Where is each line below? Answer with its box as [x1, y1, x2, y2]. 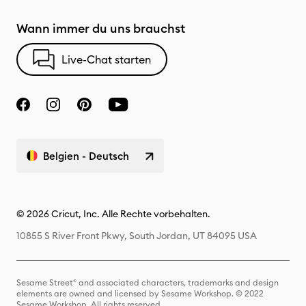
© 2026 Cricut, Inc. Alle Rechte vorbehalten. [16, 208, 210, 220]
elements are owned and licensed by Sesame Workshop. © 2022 [16, 288, 264, 298]
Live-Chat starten [61, 53, 151, 66]
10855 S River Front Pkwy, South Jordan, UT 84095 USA [16, 229, 257, 242]
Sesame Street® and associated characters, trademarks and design [16, 277, 279, 288]
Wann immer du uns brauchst [16, 20, 185, 36]
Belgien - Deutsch [43, 149, 129, 163]
